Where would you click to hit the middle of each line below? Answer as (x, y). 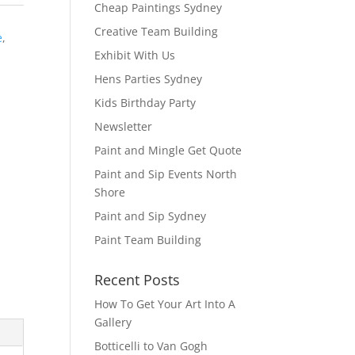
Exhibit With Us (135, 55)
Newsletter (124, 126)
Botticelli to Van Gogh (151, 346)
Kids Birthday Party (145, 103)
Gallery (113, 322)
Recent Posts (137, 280)
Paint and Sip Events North (166, 174)
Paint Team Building (148, 240)
